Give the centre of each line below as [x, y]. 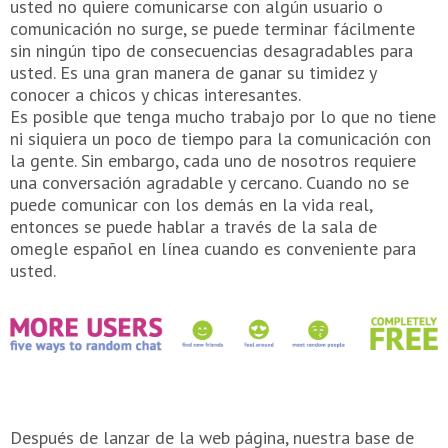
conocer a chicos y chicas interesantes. [155, 94]
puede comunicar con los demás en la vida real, [191, 204]
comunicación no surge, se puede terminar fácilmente [212, 28]
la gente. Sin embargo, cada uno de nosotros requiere [213, 160]
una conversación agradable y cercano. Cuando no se [209, 182]
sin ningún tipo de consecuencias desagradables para [211, 50]
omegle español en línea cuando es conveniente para [213, 248]
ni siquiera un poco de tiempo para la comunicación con [220, 138]
